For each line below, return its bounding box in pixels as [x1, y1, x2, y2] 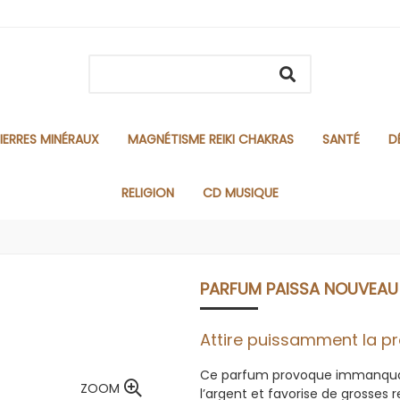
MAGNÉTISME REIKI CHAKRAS [127, 130, 294, 148]
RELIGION [121, 184, 174, 202]
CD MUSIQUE [203, 184, 279, 202]
